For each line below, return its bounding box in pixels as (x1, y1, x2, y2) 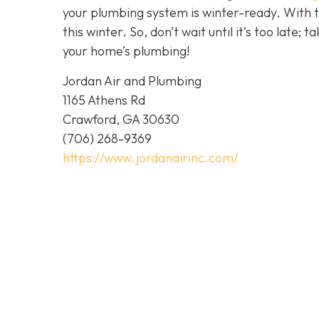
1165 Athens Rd (63, 91, 145, 108)
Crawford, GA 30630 (63, 110, 179, 127)
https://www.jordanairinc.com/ (63, 149, 239, 166)
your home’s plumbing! (63, 43, 189, 60)
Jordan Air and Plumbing (63, 72, 202, 89)
